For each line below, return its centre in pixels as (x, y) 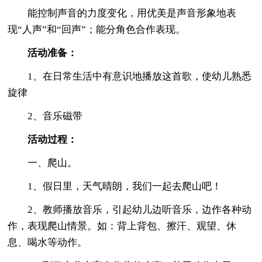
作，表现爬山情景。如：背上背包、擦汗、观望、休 (122, 226)
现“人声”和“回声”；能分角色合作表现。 (97, 29)
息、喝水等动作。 (48, 242)
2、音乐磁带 (45, 116)
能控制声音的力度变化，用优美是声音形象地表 (122, 13)
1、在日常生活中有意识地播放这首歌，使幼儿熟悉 (130, 76)
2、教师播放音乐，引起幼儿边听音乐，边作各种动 (130, 209)
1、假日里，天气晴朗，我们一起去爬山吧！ (115, 186)
